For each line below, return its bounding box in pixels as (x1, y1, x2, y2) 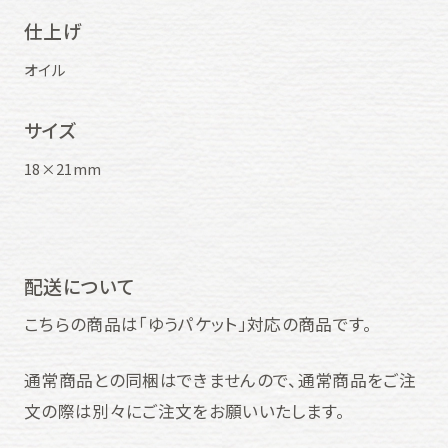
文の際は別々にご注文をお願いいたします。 (23, 398, 346, 423)
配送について (23, 271, 135, 299)
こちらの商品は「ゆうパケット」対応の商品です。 (23, 311, 373, 336)
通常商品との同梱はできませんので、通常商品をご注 (23, 367, 416, 392)
